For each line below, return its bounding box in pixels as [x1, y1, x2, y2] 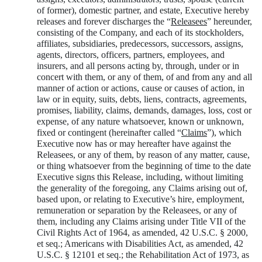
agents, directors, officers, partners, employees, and [37, 50, 225, 60]
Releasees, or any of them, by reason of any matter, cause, [37, 150, 250, 160]
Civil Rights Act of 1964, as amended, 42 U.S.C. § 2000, [37, 227, 248, 238]
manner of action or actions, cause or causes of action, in [37, 83, 244, 94]
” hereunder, [207, 16, 252, 27]
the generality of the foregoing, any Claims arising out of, [37, 183, 247, 194]
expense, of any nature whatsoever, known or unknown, [37, 116, 244, 127]
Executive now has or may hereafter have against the [37, 139, 231, 149]
